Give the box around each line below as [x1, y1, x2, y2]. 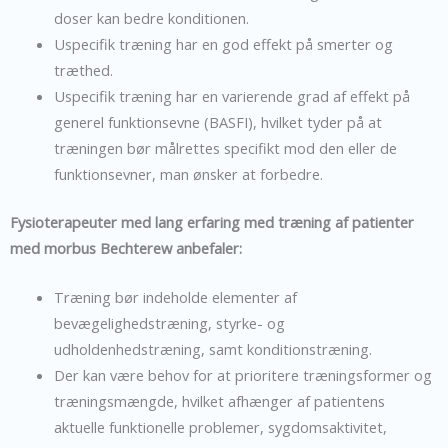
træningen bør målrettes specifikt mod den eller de [53, 137, 397, 158]
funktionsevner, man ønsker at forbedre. [53, 163, 323, 184]
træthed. [53, 59, 113, 80]
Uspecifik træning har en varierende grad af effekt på [53, 85, 410, 106]
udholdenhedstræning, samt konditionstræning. [53, 339, 372, 360]
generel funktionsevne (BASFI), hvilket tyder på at [53, 111, 382, 132]
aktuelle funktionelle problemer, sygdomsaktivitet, [53, 417, 387, 438]
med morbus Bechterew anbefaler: [10, 237, 242, 258]
